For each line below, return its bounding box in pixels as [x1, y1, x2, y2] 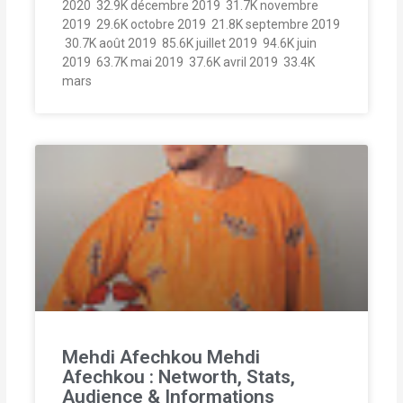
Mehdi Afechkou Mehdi [62, 346, 261, 368]
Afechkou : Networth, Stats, [62, 366, 296, 388]
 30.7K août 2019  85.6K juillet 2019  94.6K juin [62, 36, 318, 51]
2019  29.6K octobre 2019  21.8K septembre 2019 [62, 17, 341, 32]
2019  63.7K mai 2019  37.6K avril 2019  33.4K [62, 55, 316, 70]
